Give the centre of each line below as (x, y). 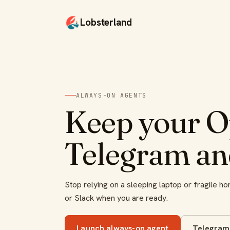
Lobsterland (106, 23)
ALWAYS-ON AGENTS (111, 95)
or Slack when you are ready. (116, 198)
